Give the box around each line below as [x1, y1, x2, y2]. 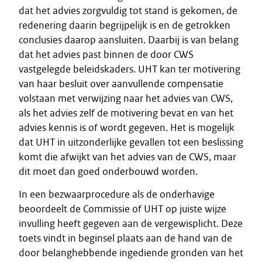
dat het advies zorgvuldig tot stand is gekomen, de [19, 4, 237, 17]
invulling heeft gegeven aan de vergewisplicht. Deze [19, 217, 243, 230]
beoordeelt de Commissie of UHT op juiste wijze [19, 202, 226, 215]
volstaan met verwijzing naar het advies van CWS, [19, 92, 233, 105]
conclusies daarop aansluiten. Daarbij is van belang [19, 33, 239, 46]
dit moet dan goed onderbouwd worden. [19, 165, 198, 178]
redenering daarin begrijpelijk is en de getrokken [19, 19, 230, 32]
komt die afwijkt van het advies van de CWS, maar [19, 150, 236, 163]
